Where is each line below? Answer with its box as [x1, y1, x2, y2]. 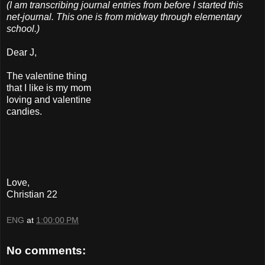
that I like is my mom [7, 83, 91, 93]
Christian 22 [7, 189, 57, 200]
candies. [7, 106, 42, 117]
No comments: [7, 244, 86, 257]
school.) [7, 24, 40, 34]
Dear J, [7, 47, 37, 58]
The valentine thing [7, 71, 87, 82]
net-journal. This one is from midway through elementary [7, 12, 241, 22]
